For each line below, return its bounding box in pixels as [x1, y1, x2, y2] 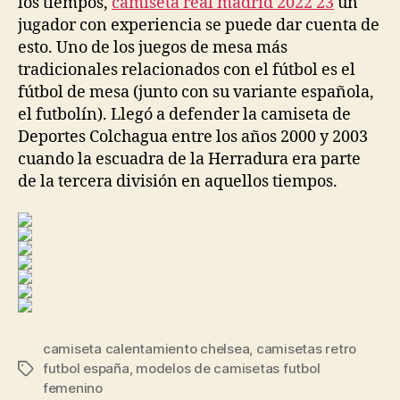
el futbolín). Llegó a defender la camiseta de [18, 104, 351, 125]
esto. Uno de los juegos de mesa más [18, 37, 287, 58]
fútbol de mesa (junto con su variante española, [18, 81, 374, 103]
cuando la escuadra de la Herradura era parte [18, 148, 361, 170]
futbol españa [43, 360, 129, 377]
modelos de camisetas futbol [136, 360, 321, 377]
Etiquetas [17, 361, 78, 378]
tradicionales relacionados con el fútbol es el [18, 59, 355, 80]
